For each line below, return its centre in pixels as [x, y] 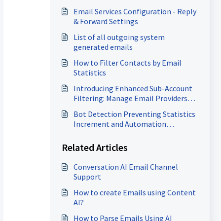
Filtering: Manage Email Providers [130, 98]
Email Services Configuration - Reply [135, 11]
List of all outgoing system [119, 37]
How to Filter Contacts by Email [127, 63]
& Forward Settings [106, 21]
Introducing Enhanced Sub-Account [133, 88]
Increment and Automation [120, 124]
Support [87, 177]
